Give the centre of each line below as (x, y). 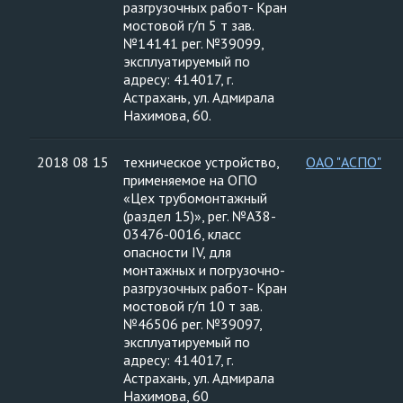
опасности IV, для (177, 252)
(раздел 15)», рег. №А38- (200, 216)
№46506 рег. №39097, (193, 324)
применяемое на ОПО (190, 180)
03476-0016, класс (182, 234)
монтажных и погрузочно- (204, 270)
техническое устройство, (201, 162)
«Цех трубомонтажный (195, 198)
